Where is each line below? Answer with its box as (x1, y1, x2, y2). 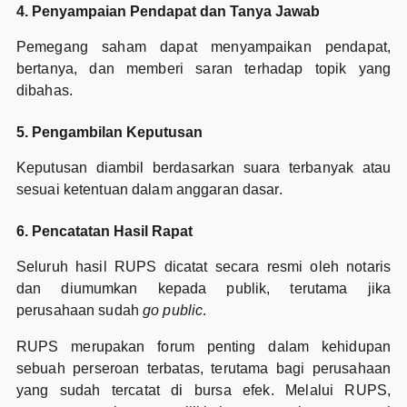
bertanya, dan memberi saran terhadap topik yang (15, 61, 392, 77)
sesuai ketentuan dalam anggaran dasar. (15, 182, 283, 198)
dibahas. (15, 83, 73, 99)
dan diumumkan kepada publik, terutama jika (15, 280, 392, 296)
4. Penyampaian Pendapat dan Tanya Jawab (15, 4, 320, 20)
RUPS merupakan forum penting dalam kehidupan (15, 338, 392, 354)
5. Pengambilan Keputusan (15, 124, 203, 141)
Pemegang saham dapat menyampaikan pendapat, (15, 39, 392, 55)
